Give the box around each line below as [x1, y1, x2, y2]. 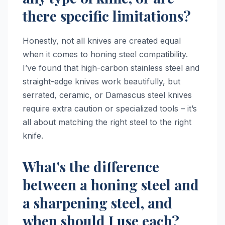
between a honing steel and [23, 175, 199, 194]
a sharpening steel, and [23, 193, 172, 212]
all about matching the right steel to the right [23, 117, 191, 127]
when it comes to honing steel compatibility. [23, 49, 188, 59]
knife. [23, 130, 43, 141]
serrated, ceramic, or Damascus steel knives [23, 89, 192, 100]
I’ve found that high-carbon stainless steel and [23, 62, 199, 73]
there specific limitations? [23, 6, 191, 25]
